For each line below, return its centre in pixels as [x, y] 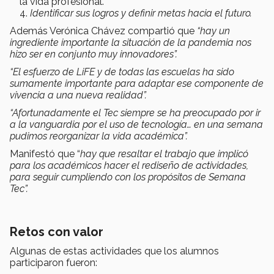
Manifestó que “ [45, 154]
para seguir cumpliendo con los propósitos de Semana [128, 177]
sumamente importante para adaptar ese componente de [137, 83]
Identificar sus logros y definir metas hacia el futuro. [141, 13]
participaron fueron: [54, 262]
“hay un [213, 31]
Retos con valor [57, 231]
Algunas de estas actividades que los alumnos [114, 251]
